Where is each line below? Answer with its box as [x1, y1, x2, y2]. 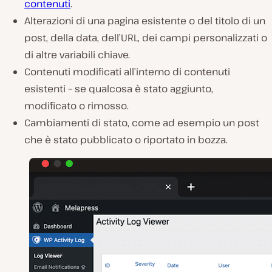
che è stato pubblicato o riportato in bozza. [24, 132, 228, 146]
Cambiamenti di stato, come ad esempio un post [24, 115, 259, 129]
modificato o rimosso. [24, 98, 129, 112]
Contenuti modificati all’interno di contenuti [24, 64, 230, 78]
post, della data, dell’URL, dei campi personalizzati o [24, 30, 267, 44]
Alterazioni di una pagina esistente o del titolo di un [24, 13, 265, 27]
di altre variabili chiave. [24, 47, 130, 61]
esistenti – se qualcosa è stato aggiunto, [24, 81, 213, 95]
